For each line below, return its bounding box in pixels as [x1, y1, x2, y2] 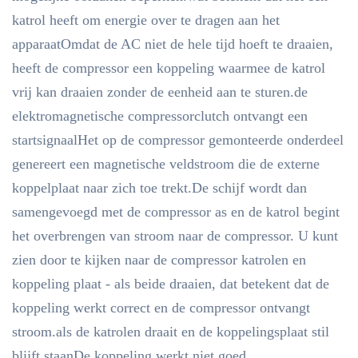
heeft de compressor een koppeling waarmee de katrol [12, 60, 325, 76]
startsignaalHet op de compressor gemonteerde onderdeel [12, 132, 344, 148]
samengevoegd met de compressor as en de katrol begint [12, 204, 340, 220]
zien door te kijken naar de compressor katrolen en [12, 252, 306, 268]
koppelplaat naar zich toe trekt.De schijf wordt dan [12, 180, 307, 196]
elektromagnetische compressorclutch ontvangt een [12, 108, 308, 124]
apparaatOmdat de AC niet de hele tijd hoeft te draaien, [12, 36, 333, 52]
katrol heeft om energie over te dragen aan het [12, 12, 280, 28]
